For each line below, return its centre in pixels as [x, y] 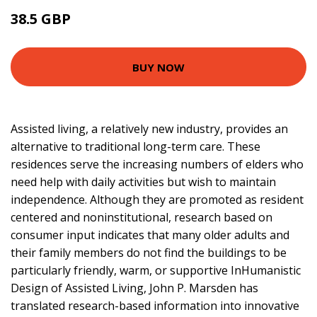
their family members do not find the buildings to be [149, 253]
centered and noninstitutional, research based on [142, 218]
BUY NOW [158, 67]
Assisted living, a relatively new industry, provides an [149, 129]
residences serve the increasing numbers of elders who [157, 165]
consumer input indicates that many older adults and [150, 235]
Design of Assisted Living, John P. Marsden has [134, 288]
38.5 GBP [42, 19]
